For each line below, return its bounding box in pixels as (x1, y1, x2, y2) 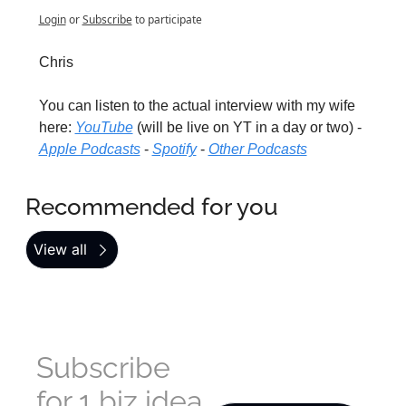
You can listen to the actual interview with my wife (38, 98, 355, 114)
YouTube (74, 120, 133, 136)
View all (33, 240, 87, 259)
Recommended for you (24, 193, 278, 221)
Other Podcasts (208, 141, 307, 158)
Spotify (151, 141, 197, 158)
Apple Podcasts (38, 141, 140, 158)
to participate (134, 12, 202, 28)
